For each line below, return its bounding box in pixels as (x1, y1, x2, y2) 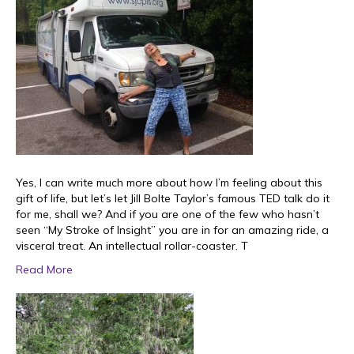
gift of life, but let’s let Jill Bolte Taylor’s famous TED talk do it (16, 191, 330, 205)
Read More (16, 262, 73, 277)
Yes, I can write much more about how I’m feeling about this (16, 175, 322, 190)
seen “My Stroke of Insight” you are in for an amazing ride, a (16, 223, 329, 237)
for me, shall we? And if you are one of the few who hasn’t (16, 207, 319, 221)
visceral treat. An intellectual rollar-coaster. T (16, 239, 248, 253)
